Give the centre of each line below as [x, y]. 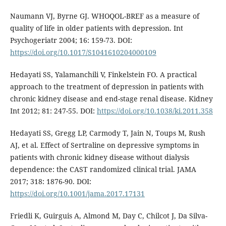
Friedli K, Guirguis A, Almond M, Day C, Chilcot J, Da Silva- [108, 215]
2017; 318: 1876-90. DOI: [50, 181]
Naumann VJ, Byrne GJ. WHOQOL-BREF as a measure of [104, 16]
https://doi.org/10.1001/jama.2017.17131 [77, 193]
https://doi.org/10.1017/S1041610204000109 [83, 52]
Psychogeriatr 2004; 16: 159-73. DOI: [71, 40]
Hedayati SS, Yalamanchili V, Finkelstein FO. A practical [103, 74]
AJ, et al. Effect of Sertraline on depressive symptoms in [104, 145]
